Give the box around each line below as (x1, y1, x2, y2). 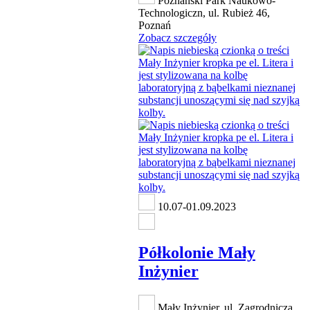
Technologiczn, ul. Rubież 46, (138, 7, 270, 19)
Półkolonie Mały (138, 244, 255, 262)
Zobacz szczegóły (138, 32, 217, 44)
